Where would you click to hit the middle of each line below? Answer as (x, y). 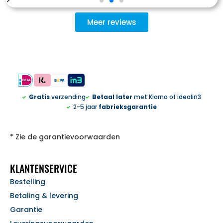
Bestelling (28, 182)
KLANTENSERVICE (44, 168)
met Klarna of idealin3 (167, 97)
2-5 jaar (86, 107)
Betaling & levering (44, 196)
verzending (67, 97)
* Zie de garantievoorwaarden (65, 137)
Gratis (39, 97)
